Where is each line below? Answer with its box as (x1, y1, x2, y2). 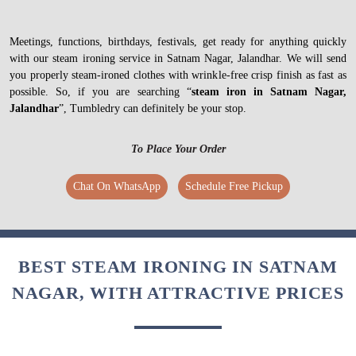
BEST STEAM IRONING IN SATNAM (18, 256, 338, 277)
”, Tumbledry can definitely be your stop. (59, 102, 246, 114)
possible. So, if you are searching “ (10, 85, 192, 98)
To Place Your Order (130, 142, 226, 155)
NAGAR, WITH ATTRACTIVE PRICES (11, 282, 345, 303)
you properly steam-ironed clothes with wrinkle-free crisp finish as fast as (10, 68, 346, 81)
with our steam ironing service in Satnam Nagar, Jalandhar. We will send (10, 52, 346, 64)
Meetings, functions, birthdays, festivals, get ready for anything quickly (10, 35, 346, 48)
